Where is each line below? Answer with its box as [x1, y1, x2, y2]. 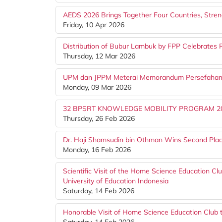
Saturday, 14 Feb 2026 [63, 186, 134, 195]
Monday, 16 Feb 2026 [63, 145, 131, 154]
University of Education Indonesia [63, 176, 168, 185]
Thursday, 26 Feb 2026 [63, 114, 135, 123]
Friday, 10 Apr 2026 [63, 20, 124, 29]
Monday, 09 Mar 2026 [63, 83, 131, 92]
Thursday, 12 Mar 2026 [63, 52, 135, 60]
